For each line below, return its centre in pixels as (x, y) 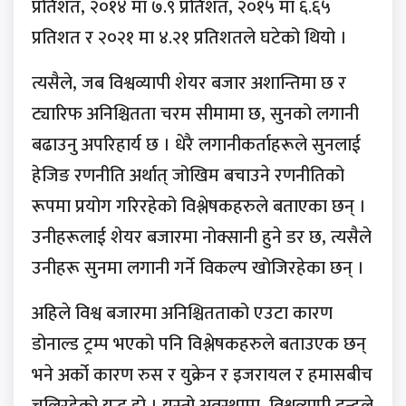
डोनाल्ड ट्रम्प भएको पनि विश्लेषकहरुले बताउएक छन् (199, 345)
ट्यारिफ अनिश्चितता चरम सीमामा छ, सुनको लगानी (195, 115)
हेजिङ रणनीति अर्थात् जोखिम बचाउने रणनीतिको (188, 176)
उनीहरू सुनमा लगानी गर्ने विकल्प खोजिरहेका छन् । (198, 269)
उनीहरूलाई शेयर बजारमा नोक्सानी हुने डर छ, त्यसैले (202, 238)
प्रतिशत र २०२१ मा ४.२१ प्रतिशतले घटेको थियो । (189, 39)
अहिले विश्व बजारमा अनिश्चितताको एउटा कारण (182, 314)
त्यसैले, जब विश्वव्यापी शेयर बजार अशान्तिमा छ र (189, 84)
